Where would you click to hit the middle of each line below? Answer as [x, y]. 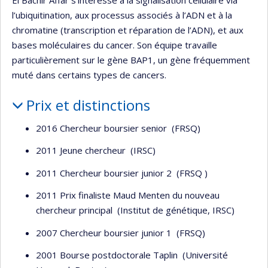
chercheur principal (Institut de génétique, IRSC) [135, 210]
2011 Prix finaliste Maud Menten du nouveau [128, 195]
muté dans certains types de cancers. [89, 75]
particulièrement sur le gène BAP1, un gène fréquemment [131, 60]
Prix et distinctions [88, 105]
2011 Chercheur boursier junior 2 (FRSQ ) [122, 173]
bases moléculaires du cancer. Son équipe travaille [115, 45]
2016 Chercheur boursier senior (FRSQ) [118, 128]
